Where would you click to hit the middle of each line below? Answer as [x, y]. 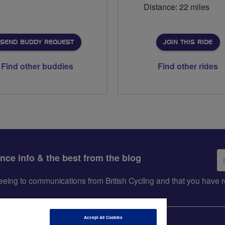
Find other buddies [37, 66]
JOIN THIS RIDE [188, 42]
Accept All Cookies [103, 217]
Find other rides [188, 66]
